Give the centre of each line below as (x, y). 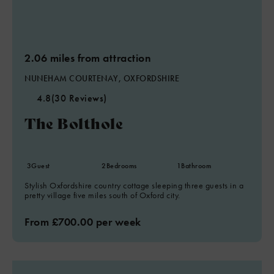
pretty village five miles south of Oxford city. (102, 195)
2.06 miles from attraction (88, 58)
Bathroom (196, 166)
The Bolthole (74, 123)
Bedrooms (121, 166)
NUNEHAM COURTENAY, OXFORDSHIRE (102, 78)
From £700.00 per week (83, 222)
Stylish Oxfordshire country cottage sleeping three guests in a (134, 185)
